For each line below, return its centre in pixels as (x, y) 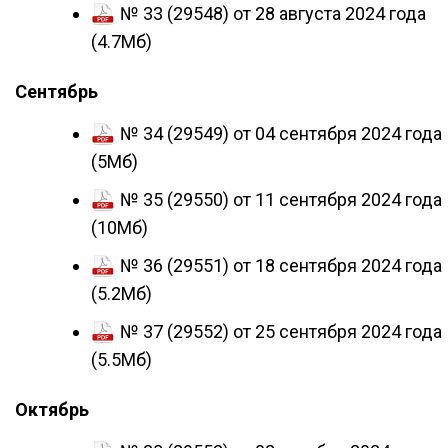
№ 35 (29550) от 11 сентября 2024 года (281, 199)
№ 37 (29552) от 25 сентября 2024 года (281, 331)
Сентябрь (56, 91)
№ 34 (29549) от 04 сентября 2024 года (281, 133)
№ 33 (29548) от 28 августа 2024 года (273, 13)
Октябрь (52, 409)
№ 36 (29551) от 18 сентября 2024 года (281, 265)
